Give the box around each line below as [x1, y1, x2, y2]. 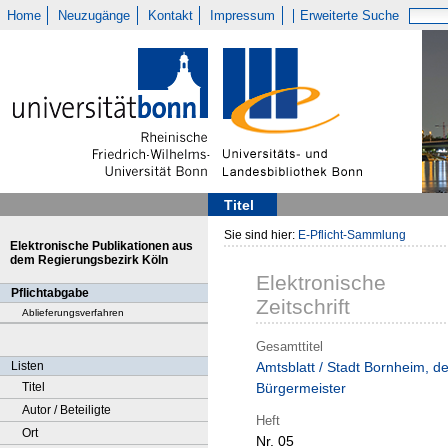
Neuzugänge [58, 8, 131, 23]
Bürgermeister [256, 380, 346, 397]
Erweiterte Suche [300, 8, 400, 23]
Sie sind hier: [224, 228, 298, 242]
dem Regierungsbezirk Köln [10, 253, 168, 267]
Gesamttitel [256, 338, 323, 354]
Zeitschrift [256, 295, 350, 319]
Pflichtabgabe [11, 286, 89, 300]
